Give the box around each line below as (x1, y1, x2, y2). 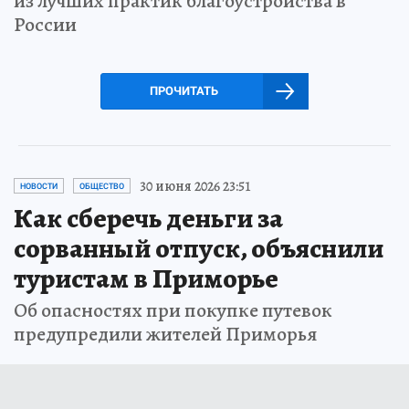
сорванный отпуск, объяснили (14, 229, 383, 267)
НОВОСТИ (20, 181, 58, 191)
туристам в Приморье (14, 259, 278, 297)
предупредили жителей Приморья (14, 320, 318, 348)
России (14, 10, 77, 38)
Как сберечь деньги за (14, 199, 283, 236)
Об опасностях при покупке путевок (14, 296, 332, 324)
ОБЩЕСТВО (79, 181, 124, 191)
